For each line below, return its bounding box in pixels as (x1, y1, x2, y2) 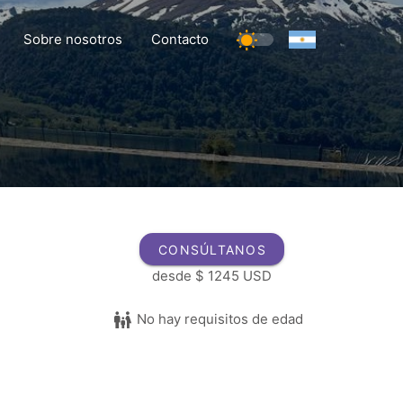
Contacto (151, 31, 209, 48)
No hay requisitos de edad (137, 310, 303, 327)
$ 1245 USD (191, 267, 272, 284)
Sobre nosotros (23, 31, 122, 48)
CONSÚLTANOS (158, 242, 266, 257)
